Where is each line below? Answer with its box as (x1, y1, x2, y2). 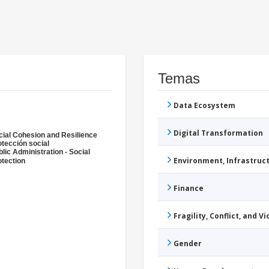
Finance (174, 183, 204, 194)
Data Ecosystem (174, 100, 235, 111)
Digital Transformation (174, 128, 263, 139)
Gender (174, 238, 202, 249)
